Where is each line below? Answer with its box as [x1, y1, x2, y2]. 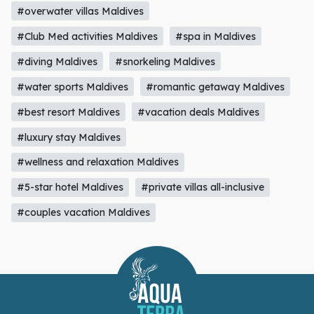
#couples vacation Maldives [17, 152, 151, 165]
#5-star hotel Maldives [17, 127, 124, 140]
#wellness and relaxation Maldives [17, 102, 179, 115]
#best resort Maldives [17, 51, 121, 64]
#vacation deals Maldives [137, 51, 260, 64]
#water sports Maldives [17, 26, 129, 39]
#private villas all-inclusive [141, 127, 265, 140]
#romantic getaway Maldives [146, 26, 285, 39]
